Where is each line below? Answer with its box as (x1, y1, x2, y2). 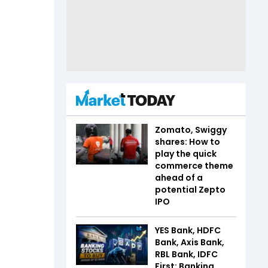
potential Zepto (155, 184, 226, 196)
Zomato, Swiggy (155, 124, 227, 136)
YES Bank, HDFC (155, 224, 221, 236)
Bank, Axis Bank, (155, 236, 224, 248)
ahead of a (155, 172, 203, 184)
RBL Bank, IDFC (155, 248, 218, 260)
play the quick (155, 148, 217, 160)
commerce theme (155, 160, 233, 172)
